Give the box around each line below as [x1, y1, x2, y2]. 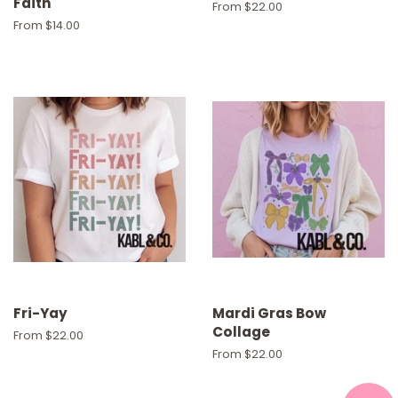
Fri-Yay [13, 303, 68, 322]
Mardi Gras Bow [212, 303, 326, 322]
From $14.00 [13, 17, 80, 33]
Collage [212, 322, 270, 341]
